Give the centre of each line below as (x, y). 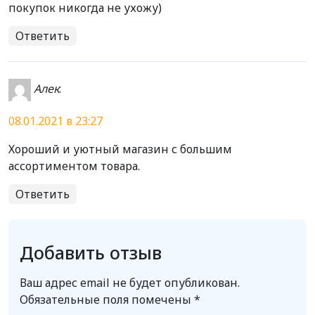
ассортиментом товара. (74, 166)
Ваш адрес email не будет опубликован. (130, 283)
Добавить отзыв (91, 252)
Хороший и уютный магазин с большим (120, 149)
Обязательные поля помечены (107, 300)
